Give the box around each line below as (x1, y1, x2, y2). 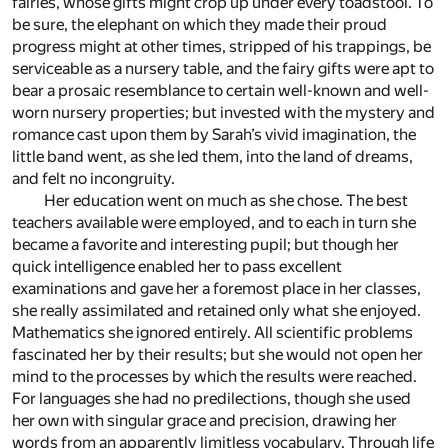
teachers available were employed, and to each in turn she (12, 212, 416, 232)
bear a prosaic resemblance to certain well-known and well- (12, 80, 429, 100)
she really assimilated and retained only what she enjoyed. (12, 300, 421, 320)
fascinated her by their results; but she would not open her (12, 344, 423, 364)
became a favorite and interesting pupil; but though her (12, 234, 399, 254)
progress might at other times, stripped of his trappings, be (12, 36, 431, 56)
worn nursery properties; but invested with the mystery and (12, 102, 435, 122)
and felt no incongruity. (12, 168, 175, 188)
